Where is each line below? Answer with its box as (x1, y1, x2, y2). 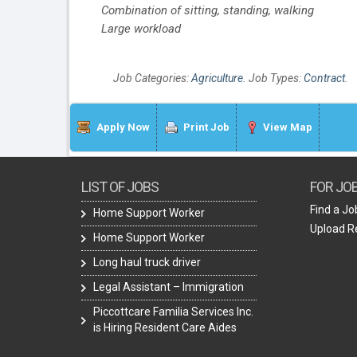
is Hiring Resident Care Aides (93, 321, 237, 335)
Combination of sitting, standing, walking (101, 3, 314, 18)
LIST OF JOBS (81, 178, 159, 196)
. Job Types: (243, 72, 304, 85)
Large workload (101, 22, 181, 37)
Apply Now (96, 121, 150, 134)
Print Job (183, 121, 229, 134)
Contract (304, 72, 345, 85)
